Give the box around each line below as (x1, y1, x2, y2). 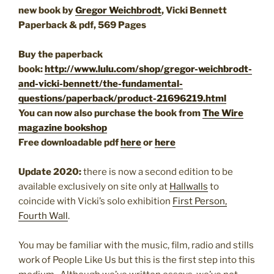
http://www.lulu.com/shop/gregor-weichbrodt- (45, 63, 252, 75)
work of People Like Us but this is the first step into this (18, 254, 255, 265)
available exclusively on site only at (18, 180, 169, 192)
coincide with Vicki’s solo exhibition (18, 195, 172, 207)
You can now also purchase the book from (18, 107, 202, 119)
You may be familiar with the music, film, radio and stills (18, 239, 254, 251)
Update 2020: (18, 166, 81, 177)
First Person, (172, 195, 227, 207)
